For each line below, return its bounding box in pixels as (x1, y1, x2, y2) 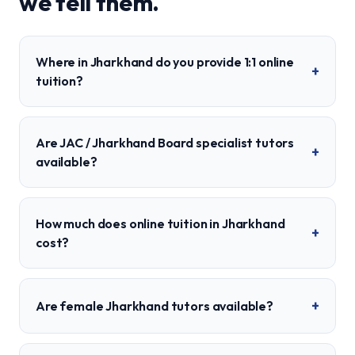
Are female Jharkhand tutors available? (36, 298, 273, 314)
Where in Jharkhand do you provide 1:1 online (36, 54, 294, 70)
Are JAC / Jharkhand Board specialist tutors (36, 135, 295, 151)
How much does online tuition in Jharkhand (36, 216, 285, 231)
